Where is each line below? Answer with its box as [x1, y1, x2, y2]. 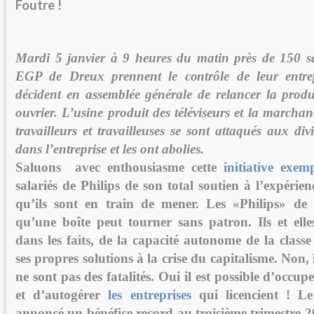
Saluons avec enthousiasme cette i [15, 160, 227, 175]
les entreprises [108, 287, 191, 303]
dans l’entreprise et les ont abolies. [15, 142, 204, 157]
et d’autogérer [15, 287, 109, 303]
